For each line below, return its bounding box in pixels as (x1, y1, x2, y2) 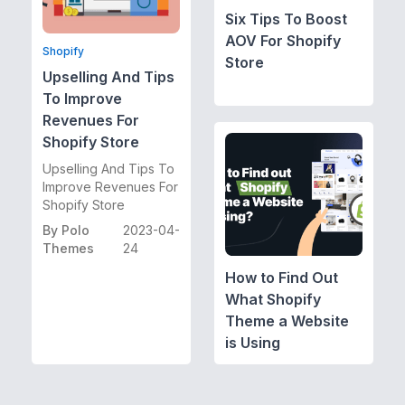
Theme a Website (224, 311, 349, 330)
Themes (42, 240, 94, 256)
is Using (224, 333, 280, 352)
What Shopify (224, 289, 321, 308)
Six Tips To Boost (224, 9, 347, 28)
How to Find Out (224, 268, 338, 287)
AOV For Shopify (224, 31, 341, 50)
